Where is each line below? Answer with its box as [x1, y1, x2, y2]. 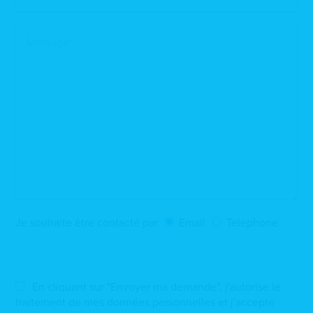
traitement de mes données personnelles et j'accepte [15, 296, 275, 310]
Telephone [226, 216, 279, 230]
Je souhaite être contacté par [15, 216, 159, 230]
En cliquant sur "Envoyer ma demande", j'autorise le [32, 280, 282, 294]
